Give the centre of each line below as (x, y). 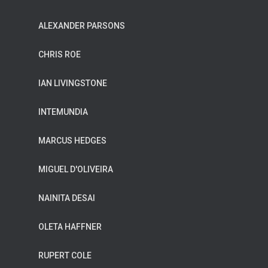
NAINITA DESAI (67, 198)
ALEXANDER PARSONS (82, 26)
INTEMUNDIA (63, 112)
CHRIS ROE (60, 54)
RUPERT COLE (65, 255)
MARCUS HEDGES (72, 141)
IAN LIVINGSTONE (73, 83)
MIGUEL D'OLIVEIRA (76, 169)
